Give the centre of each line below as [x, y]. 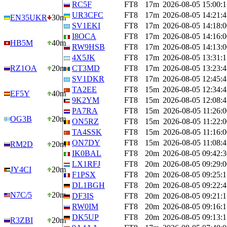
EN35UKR [29, 17]
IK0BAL [87, 153]
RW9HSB [88, 47]
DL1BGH [88, 185]
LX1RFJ [86, 164]
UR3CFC [88, 15]
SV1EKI [86, 26]
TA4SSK [87, 132]
